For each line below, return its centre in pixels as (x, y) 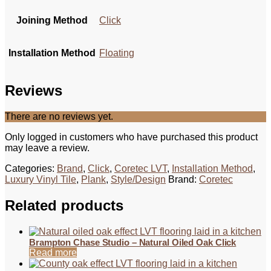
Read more (53, 253)
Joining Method (52, 21)
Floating (117, 53)
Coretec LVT (141, 169)
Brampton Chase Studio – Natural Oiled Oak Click (133, 243)
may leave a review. (47, 148)
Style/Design (138, 180)
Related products (64, 206)
